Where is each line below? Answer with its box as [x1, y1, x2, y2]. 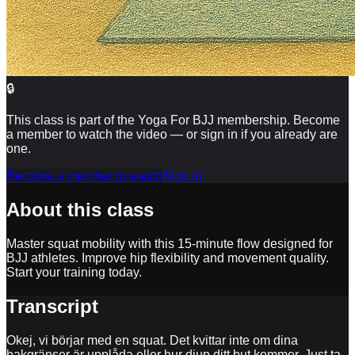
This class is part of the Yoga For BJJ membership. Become [6, 113, 340, 127]
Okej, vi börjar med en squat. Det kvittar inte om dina [6, 333, 298, 347]
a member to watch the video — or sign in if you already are [6, 127, 338, 141]
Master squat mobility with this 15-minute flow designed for [6, 236, 333, 250]
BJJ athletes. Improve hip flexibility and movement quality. [6, 250, 329, 265]
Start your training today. [6, 265, 142, 279]
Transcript [6, 295, 98, 317]
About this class [6, 198, 154, 220]
